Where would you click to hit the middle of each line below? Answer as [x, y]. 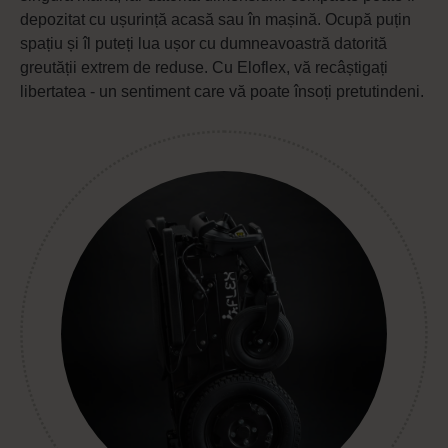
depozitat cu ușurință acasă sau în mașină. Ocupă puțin [215, 19]
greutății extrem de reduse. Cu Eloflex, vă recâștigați [204, 67]
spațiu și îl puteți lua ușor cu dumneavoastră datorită [203, 43]
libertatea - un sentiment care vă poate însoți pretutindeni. [222, 91]
